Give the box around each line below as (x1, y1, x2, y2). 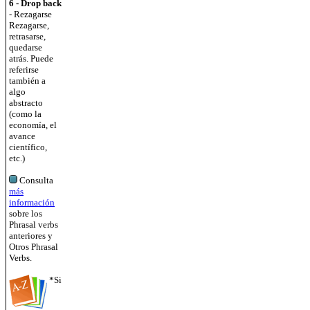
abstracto (9, 98, 43, 108)
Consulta (17, 175, 53, 185)
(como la (9, 109, 42, 119)
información (9, 197, 55, 208)
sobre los (9, 208, 42, 219)
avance (9, 131, 35, 141)
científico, (9, 142, 47, 152)
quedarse (9, 42, 42, 53)
